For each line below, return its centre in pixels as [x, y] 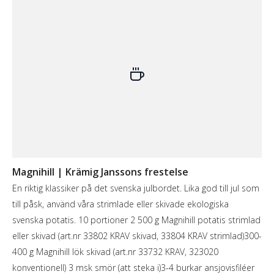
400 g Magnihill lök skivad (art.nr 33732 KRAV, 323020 [115, 251]
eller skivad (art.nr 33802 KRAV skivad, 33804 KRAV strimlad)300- [137, 235]
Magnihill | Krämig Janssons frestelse [100, 172]
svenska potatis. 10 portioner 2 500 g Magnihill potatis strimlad [136, 220]
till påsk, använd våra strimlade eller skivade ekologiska [120, 204]
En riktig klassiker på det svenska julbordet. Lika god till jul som [136, 188]
